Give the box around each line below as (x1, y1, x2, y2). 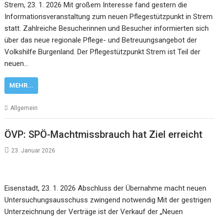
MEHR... (9, 81, 34, 89)
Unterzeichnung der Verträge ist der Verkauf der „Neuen (4, 207, 183, 216)
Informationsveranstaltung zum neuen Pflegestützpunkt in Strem (4, 12, 213, 21)
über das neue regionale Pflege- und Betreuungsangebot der (4, 35, 197, 44)
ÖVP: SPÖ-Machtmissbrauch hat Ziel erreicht (4, 129, 203, 140)
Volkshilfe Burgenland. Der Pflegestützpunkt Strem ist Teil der (4, 47, 201, 56)
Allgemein (10, 104, 38, 111)
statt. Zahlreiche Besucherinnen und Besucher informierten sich (4, 23, 209, 33)
